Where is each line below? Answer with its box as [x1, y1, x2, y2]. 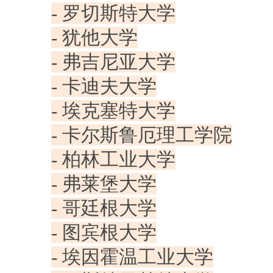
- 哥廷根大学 [51, 197, 157, 219]
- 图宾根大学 [51, 222, 157, 244]
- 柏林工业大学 [51, 149, 175, 171]
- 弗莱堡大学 [51, 173, 157, 195]
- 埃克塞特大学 [51, 100, 175, 122]
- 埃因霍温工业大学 [51, 246, 213, 268]
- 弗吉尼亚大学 [51, 51, 175, 73]
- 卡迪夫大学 [51, 76, 157, 97]
